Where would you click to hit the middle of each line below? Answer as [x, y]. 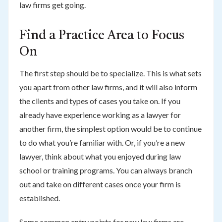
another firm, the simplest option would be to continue [110, 128]
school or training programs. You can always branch [106, 170]
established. [39, 198]
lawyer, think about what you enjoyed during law [100, 156]
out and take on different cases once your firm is [100, 184]
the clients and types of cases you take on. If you [100, 101]
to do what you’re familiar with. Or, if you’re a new [102, 142]
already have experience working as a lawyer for [100, 114]
